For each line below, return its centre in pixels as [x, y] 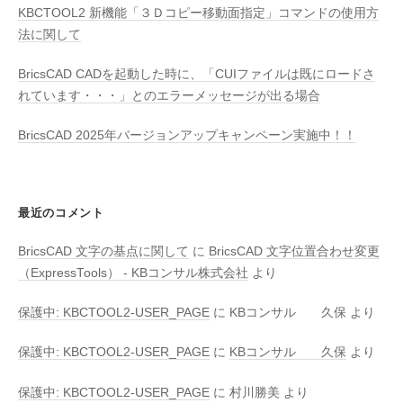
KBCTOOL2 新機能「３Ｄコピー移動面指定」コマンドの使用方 [198, 13]
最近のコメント [61, 213]
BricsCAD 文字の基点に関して [103, 251]
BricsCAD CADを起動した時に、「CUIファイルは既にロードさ [197, 75]
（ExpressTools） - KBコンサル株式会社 [133, 273]
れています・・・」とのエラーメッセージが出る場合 [169, 96]
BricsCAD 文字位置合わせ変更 [294, 251]
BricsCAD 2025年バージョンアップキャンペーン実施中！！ [187, 136]
